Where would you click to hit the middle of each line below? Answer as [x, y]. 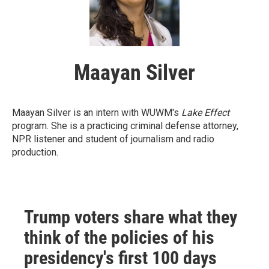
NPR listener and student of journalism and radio [113, 139]
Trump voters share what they [131, 217]
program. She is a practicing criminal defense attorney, [125, 126]
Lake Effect [205, 113]
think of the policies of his [119, 238]
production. [35, 153]
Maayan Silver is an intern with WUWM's [97, 113]
